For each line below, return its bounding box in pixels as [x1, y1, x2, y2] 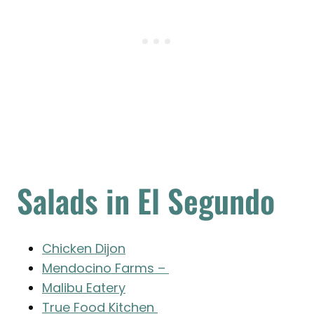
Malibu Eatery [42, 279, 125, 297]
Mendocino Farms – [42, 259, 169, 278]
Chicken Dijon [42, 240, 125, 258]
